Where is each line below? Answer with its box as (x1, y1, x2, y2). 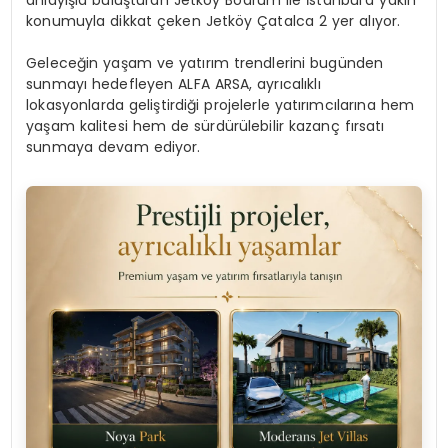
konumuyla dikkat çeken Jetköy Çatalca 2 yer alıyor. (26, 11, 401, 32)
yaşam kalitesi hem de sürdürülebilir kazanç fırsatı (26, 116, 385, 137)
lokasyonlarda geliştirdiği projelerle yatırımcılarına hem (26, 95, 414, 116)
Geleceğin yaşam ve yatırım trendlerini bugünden (26, 53, 384, 74)
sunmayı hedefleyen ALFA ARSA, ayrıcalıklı (26, 74, 321, 95)
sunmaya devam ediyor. (26, 137, 201, 158)
